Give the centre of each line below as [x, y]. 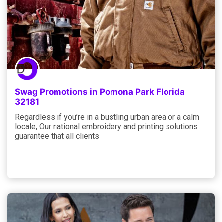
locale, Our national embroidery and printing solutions [106, 126]
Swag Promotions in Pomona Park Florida [100, 91]
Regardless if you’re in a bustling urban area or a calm [107, 117]
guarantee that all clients [57, 136]
